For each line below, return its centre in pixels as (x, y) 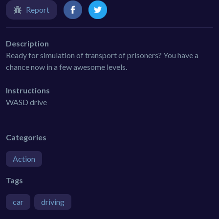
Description (27, 43)
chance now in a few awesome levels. (66, 66)
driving (53, 201)
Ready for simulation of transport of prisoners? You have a (102, 55)
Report (38, 10)
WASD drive (26, 102)
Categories (26, 137)
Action (24, 158)
